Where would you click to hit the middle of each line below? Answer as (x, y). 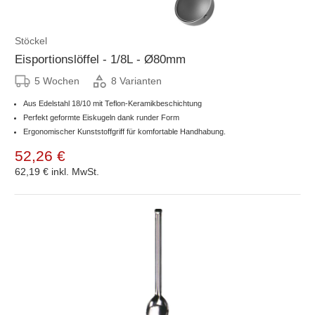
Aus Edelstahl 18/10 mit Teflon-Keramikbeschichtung (112, 103)
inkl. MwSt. (75, 171)
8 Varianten (136, 81)
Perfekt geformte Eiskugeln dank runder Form (101, 117)
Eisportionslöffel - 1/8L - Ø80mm (100, 59)
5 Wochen (57, 81)
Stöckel (31, 40)
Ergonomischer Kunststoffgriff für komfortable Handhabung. (124, 131)
